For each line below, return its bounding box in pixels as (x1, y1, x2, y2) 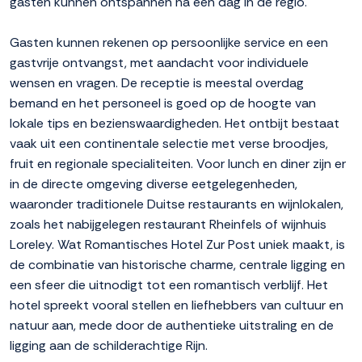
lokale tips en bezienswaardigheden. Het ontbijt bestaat (10, 115, 339, 133)
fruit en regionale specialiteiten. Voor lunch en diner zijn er (10, 155, 346, 173)
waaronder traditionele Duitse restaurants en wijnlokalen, (10, 196, 343, 213)
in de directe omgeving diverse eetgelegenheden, (10, 175, 297, 193)
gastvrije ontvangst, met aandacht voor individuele (10, 54, 309, 72)
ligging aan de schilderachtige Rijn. (10, 337, 208, 355)
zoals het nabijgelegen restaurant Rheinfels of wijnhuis (10, 216, 326, 234)
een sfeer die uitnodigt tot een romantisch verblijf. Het (10, 276, 328, 294)
